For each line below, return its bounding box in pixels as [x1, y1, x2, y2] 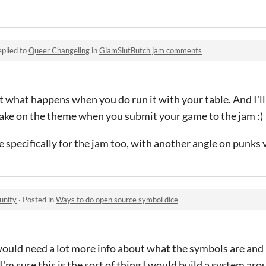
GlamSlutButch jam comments [99, 45, 202, 55]
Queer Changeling [28, 45, 90, 55]
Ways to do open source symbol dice [56, 194, 178, 204]
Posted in [23, 194, 56, 204]
